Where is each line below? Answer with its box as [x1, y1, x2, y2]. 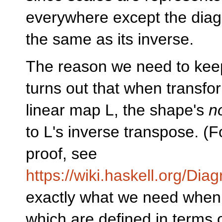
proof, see [26, 144, 97, 163]
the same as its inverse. [26, 30, 194, 49]
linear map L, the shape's [26, 101, 209, 119]
